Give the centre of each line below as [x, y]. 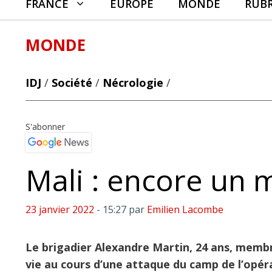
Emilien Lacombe [185, 209]
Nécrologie [133, 83]
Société [72, 83]
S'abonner [45, 127]
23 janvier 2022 [60, 209]
